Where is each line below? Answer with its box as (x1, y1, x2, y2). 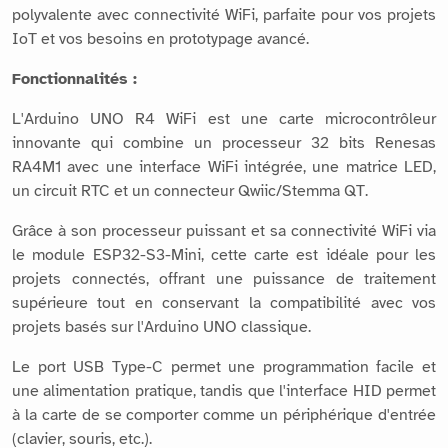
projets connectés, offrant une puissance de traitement (12, 268, 436, 289)
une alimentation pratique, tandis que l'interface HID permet (12, 380, 436, 401)
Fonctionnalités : (12, 68, 137, 89)
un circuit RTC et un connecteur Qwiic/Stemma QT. (12, 180, 368, 201)
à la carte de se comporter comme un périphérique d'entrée (12, 404, 436, 425)
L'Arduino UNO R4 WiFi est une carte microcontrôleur (12, 108, 436, 129)
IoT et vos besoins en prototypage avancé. (12, 28, 309, 49)
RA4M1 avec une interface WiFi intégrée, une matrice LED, (12, 156, 436, 177)
